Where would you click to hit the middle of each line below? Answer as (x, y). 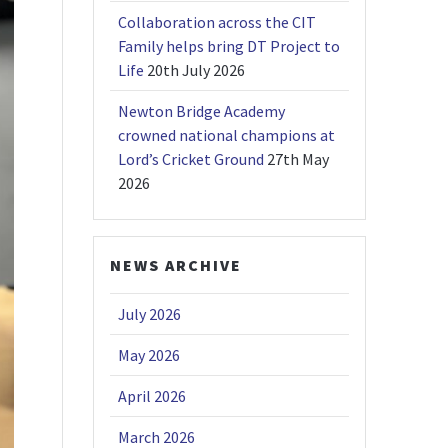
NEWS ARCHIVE (176, 265)
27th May (298, 159)
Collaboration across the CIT (217, 22)
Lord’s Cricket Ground (191, 159)
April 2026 (152, 396)
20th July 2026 (196, 70)
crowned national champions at (227, 135)
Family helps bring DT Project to (229, 46)
